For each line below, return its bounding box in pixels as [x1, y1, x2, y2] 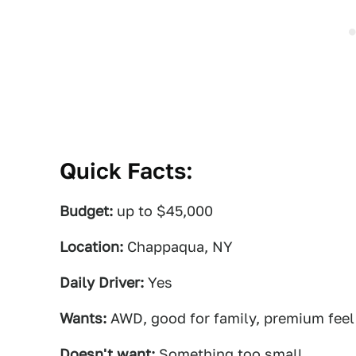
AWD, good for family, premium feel [106, 310, 354, 327]
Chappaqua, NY [123, 238, 233, 255]
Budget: [60, 203, 113, 219]
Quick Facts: [60, 157, 193, 184]
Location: [60, 238, 123, 255]
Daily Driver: [60, 274, 144, 291]
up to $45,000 [113, 203, 213, 219]
